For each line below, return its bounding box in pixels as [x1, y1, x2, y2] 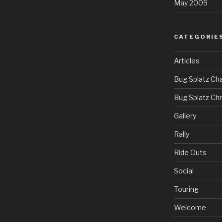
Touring [173, 184, 199, 193]
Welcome [173, 203, 206, 212]
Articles [173, 56, 200, 65]
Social [173, 166, 194, 175]
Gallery [173, 111, 196, 120]
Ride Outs [173, 148, 207, 157]
